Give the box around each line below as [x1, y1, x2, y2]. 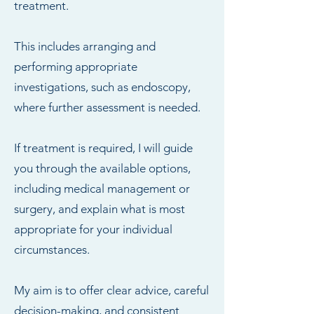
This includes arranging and [14, 39, 156, 53]
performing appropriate [14, 60, 137, 74]
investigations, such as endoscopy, [14, 80, 191, 94]
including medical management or [14, 182, 190, 196]
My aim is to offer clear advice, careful [14, 283, 209, 297]
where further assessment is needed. [14, 100, 203, 114]
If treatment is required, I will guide [14, 141, 193, 155]
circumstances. [14, 243, 93, 257]
